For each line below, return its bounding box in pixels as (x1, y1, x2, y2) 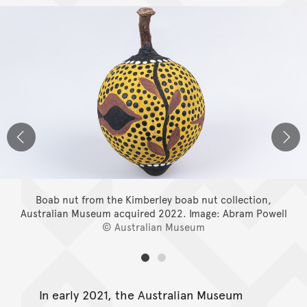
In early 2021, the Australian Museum (38, 285, 243, 303)
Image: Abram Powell (188, 206, 287, 221)
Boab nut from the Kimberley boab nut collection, (36, 192, 271, 207)
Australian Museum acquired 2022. (20, 206, 189, 221)
